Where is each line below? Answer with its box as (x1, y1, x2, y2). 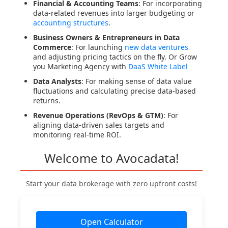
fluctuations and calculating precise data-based (33, 86, 196, 96)
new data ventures (125, 42, 188, 52)
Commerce (33, 42, 71, 52)
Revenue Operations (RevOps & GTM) (33, 110, 163, 121)
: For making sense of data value (81, 76, 192, 87)
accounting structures (33, 18, 108, 28)
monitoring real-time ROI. (33, 130, 121, 140)
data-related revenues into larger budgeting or (33, 8, 194, 18)
